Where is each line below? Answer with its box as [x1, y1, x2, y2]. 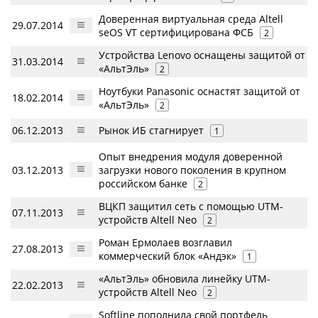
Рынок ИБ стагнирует [99, 123, 204, 137]
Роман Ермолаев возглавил [99, 235, 232, 249]
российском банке [99, 176, 187, 190]
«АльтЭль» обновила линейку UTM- [99, 271, 270, 285]
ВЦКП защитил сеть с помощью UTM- [99, 199, 283, 213]
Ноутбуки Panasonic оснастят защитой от [99, 84, 300, 98]
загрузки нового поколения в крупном [99, 163, 286, 177]
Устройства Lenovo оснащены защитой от [99, 48, 305, 62]
